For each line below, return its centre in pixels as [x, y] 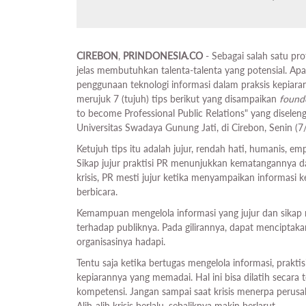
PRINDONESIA [155, 56]
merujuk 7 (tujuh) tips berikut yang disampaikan [178, 99]
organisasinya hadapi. [122, 242]
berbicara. [98, 192]
